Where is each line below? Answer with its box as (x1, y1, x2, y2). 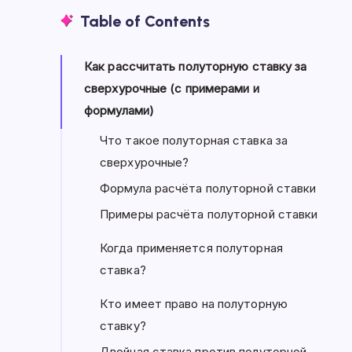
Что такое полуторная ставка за (100, 133, 288, 148)
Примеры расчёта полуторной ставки (100, 207, 318, 222)
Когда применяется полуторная (100, 240, 283, 255)
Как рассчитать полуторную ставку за (84, 59, 307, 74)
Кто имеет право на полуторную (100, 296, 288, 311)
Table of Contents (80, 12, 210, 31)
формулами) (84, 103, 154, 118)
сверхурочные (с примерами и (84, 81, 259, 96)
